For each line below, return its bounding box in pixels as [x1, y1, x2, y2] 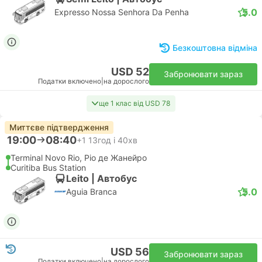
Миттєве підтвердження [9, 122, 109, 132]
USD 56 [111, 246, 149, 258]
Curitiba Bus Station [11, 163, 86, 173]
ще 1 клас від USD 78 [99, 99, 170, 108]
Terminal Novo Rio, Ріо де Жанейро [11, 153, 147, 163]
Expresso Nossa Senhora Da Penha [54, 7, 189, 17]
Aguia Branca [66, 187, 117, 196]
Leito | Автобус [66, 172, 137, 184]
